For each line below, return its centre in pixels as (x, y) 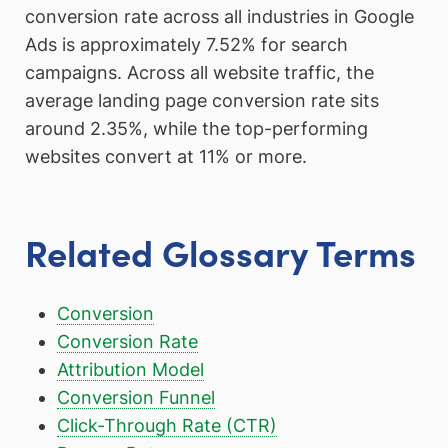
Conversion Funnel (135, 397)
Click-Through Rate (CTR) (166, 425)
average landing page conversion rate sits (202, 101)
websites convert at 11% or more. (166, 157)
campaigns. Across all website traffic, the (199, 73)
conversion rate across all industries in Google (219, 17)
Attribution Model (130, 369)
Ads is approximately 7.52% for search (186, 45)
